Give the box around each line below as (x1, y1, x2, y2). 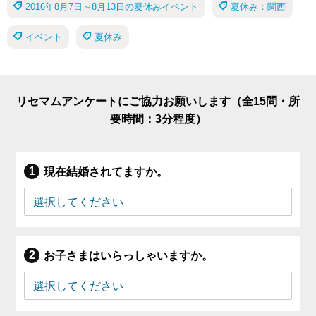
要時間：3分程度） (109, 113, 207, 126)
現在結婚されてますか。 (44, 166, 169, 178)
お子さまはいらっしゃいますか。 (44, 250, 214, 262)
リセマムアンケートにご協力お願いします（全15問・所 (16, 95, 300, 108)
